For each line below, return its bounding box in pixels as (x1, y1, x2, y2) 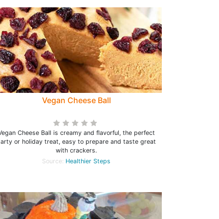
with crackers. (56, 147, 97, 154)
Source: (42, 157, 66, 165)
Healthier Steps (66, 157, 110, 165)
